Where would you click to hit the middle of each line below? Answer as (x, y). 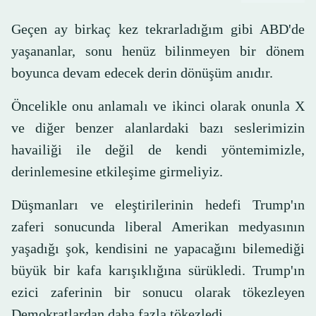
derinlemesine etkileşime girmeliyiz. (117, 172)
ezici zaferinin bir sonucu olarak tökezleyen (158, 292)
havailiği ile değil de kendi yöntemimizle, (158, 150)
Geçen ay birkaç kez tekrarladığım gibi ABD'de (158, 29)
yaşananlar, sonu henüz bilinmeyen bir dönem (158, 51)
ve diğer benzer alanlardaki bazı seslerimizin (158, 128)
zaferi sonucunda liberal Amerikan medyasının (158, 227)
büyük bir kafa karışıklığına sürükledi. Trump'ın (158, 271)
